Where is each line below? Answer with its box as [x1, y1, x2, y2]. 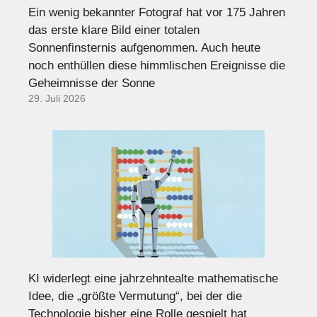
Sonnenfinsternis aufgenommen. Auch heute [28, 41, 260, 55]
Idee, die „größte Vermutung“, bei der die [28, 289, 242, 304]
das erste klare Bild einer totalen [28, 23, 200, 38]
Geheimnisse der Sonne [28, 76, 155, 91]
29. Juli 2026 [28, 93, 86, 105]
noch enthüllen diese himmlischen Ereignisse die [28, 59, 285, 73]
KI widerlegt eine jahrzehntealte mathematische [28, 272, 278, 286]
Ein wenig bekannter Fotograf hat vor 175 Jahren [28, 6, 285, 20]
